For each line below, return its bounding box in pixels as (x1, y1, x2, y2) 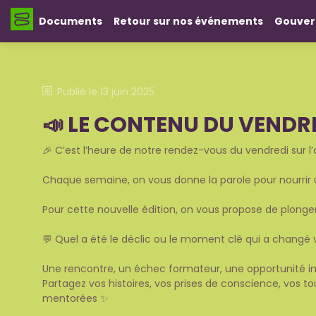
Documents (39, 13, 102, 28)
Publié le (57, 85, 100, 99)
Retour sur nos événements (114, 13, 263, 28)
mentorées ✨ (42, 291, 109, 305)
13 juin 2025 (100, 85, 154, 99)
